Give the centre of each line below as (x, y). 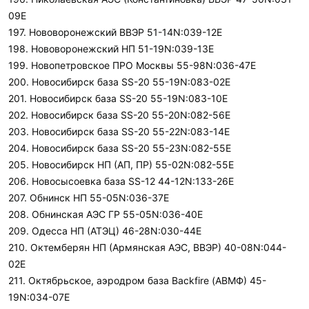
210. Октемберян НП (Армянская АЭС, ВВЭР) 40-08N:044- (147, 247)
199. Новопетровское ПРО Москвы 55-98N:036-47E (132, 65)
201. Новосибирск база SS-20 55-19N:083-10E (118, 98)
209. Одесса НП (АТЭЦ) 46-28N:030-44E (105, 231)
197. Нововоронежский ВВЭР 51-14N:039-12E (115, 32)
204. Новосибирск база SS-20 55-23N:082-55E (120, 148)
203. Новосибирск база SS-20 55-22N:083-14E (119, 131)
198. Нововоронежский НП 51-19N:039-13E (111, 49)
